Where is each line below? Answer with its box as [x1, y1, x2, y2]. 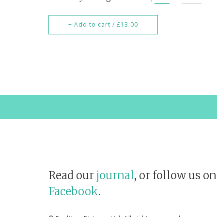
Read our [48, 169, 96, 182]
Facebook [48, 185, 98, 198]
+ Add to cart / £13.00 [68, 20, 138, 29]
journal [96, 169, 134, 182]
